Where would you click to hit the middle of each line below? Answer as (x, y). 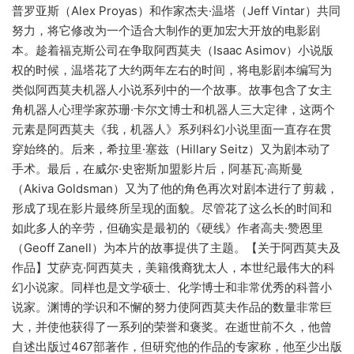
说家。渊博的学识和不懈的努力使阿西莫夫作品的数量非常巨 (172, 307)
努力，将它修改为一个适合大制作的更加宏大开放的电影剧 (166, 31)
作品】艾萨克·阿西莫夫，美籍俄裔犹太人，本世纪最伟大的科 (173, 268)
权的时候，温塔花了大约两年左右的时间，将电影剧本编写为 (172, 70)
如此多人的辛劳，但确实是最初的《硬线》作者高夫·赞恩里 (168, 228)
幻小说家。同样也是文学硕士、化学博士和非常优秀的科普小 (172, 288)
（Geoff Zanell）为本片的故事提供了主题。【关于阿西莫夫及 (176, 248)
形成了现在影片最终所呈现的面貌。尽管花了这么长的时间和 (172, 209)
